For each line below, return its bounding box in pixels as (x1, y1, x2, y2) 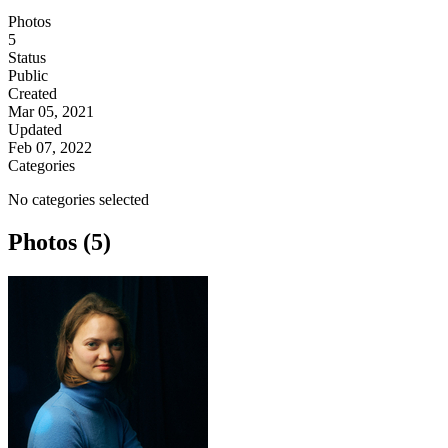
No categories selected (8, 191, 149, 209)
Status (8, 49, 46, 67)
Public (8, 67, 48, 85)
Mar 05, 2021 (8, 103, 94, 121)
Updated (8, 121, 62, 139)
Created (8, 85, 57, 103)
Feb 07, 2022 (8, 139, 92, 157)
